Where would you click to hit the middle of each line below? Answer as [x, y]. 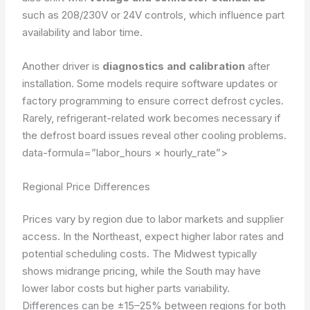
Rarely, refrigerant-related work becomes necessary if [152, 118]
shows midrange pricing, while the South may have [142, 271]
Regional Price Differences [86, 186]
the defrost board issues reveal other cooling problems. [155, 135]
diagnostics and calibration [174, 66]
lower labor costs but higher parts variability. [126, 288]
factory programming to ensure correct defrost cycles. [153, 100]
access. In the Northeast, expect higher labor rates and [153, 236]
